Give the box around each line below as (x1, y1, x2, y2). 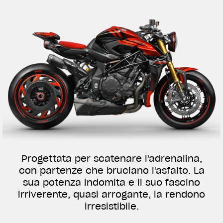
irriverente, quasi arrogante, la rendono (18, 189, 205, 201)
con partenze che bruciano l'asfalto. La (18, 165, 205, 177)
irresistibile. (84, 201, 139, 213)
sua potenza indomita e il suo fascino (23, 177, 200, 189)
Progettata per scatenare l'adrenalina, (21, 153, 202, 165)
